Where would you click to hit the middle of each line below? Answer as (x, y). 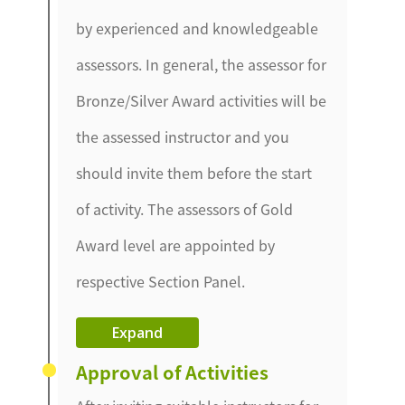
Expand (138, 333)
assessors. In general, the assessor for (202, 65)
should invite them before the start (194, 173)
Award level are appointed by (176, 245)
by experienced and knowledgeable (198, 28)
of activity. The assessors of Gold (185, 209)
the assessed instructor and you (183, 137)
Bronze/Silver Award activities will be (202, 101)
